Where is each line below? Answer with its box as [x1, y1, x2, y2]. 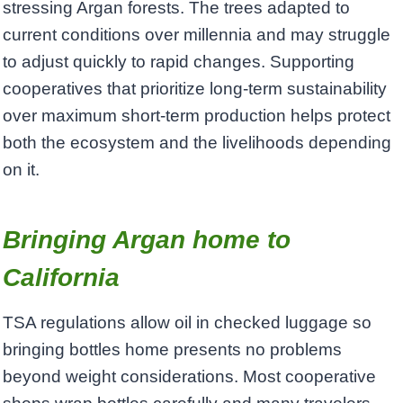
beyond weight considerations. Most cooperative [3, 367, 376, 387]
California [3, 264, 120, 292]
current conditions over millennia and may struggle [3, 25, 390, 45]
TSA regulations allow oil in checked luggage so [3, 313, 372, 333]
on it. [3, 160, 40, 180]
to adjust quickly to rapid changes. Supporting [3, 52, 354, 72]
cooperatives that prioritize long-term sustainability [3, 79, 387, 99]
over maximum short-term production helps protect [3, 106, 390, 126]
